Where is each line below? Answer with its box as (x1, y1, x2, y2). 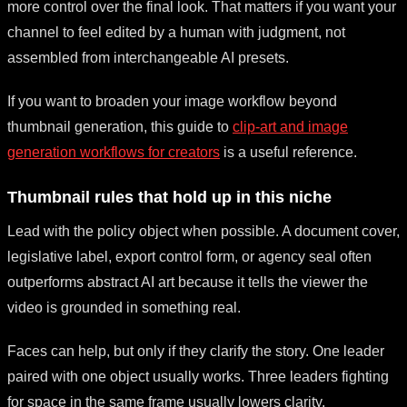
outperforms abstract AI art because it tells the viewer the (7, 273, 368, 290)
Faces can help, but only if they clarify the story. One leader (7, 342, 384, 359)
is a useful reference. (220, 144, 357, 160)
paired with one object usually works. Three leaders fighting (7, 368, 389, 384)
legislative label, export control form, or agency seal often (7, 248, 372, 264)
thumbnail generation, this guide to (7, 118, 233, 134)
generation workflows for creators (7, 144, 220, 160)
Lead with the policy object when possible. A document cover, (7, 223, 400, 239)
